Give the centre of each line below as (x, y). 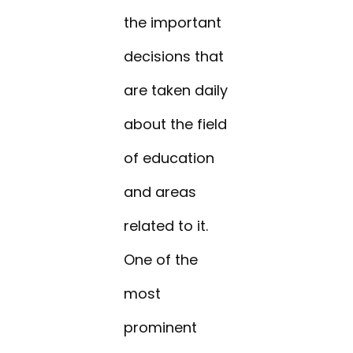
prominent (161, 328)
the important (173, 23)
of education (169, 158)
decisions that (174, 57)
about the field (176, 124)
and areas (160, 192)
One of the (161, 260)
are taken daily (176, 91)
